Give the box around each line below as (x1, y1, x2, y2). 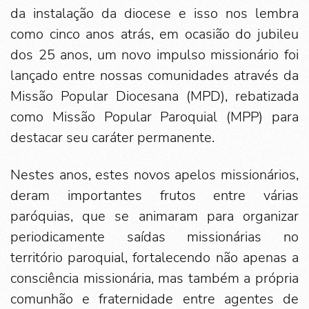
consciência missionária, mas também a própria (10, 269, 299, 288)
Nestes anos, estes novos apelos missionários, (10, 166, 299, 185)
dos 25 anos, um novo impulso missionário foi (10, 46, 299, 65)
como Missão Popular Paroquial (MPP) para (10, 108, 299, 127)
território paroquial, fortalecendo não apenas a (10, 248, 299, 268)
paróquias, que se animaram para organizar (10, 207, 299, 226)
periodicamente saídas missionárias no (10, 228, 299, 247)
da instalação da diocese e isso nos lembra (10, 4, 299, 23)
